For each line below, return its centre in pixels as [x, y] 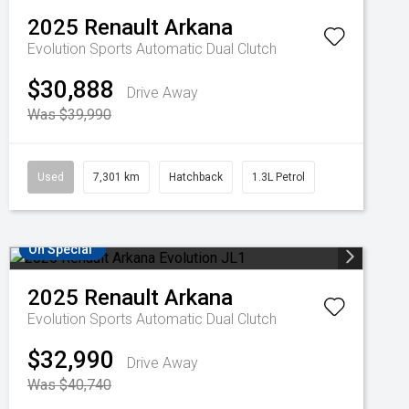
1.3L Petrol [278, 177]
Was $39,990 [69, 114]
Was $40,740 [69, 384]
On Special [60, 249]
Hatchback [196, 177]
